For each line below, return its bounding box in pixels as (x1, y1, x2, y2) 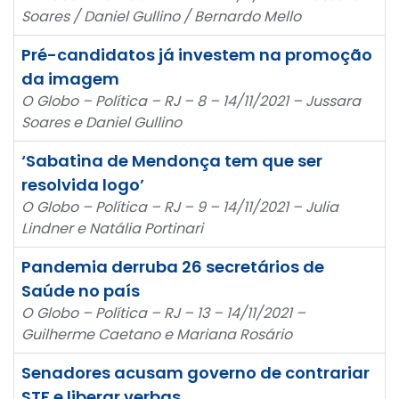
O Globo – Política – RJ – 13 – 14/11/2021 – (21, 302, 305, 323)
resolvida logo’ (21, 173, 144, 196)
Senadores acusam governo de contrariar (21, 361, 370, 384)
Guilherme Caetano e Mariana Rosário (21, 323, 292, 345)
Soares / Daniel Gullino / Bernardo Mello (21, 5, 301, 27)
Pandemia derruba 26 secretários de (21, 255, 324, 278)
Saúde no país (21, 279, 140, 302)
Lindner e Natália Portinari (21, 217, 203, 239)
